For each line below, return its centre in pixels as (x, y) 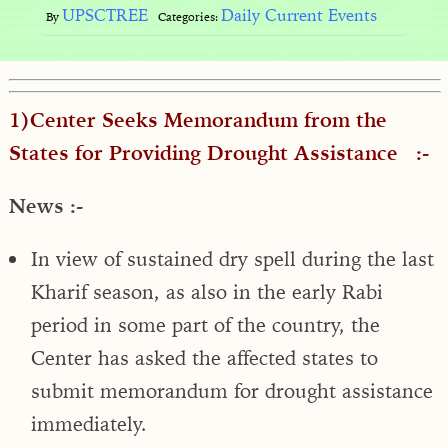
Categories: (189, 17)
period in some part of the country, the (205, 324)
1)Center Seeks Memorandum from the (198, 119)
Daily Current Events (298, 15)
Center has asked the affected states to (204, 357)
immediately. (89, 423)
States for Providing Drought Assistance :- (219, 152)
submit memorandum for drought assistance (232, 390)
